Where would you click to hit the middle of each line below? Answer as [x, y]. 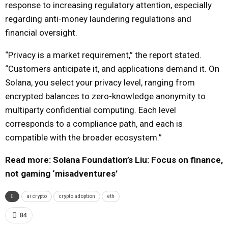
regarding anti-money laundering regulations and [98, 19]
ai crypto [37, 196]
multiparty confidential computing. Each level [91, 110]
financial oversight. [41, 32]
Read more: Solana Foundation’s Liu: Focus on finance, [114, 160]
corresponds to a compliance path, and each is [94, 123]
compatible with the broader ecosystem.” [83, 137]
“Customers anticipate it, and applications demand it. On [112, 68]
